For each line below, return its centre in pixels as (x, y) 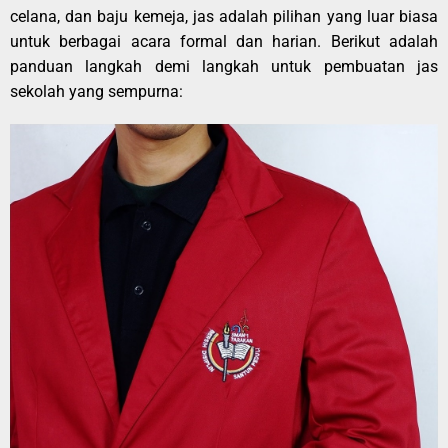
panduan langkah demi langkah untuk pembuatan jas (224, 67)
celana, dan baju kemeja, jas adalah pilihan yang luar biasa (224, 17)
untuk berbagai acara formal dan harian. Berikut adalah (224, 42)
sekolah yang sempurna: (96, 92)
